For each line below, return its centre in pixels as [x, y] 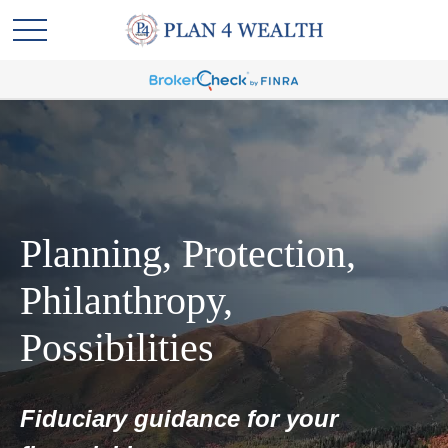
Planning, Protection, [188, 253]
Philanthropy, [126, 300]
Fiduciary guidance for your [179, 418]
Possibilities [117, 347]
